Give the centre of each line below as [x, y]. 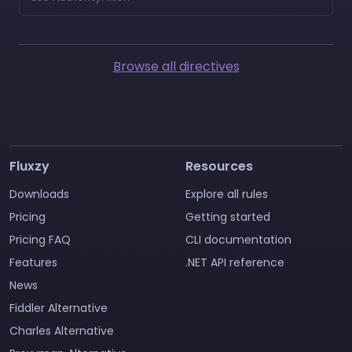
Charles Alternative [62, 330]
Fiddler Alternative [59, 308]
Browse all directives [176, 66]
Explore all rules [227, 194]
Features [33, 262]
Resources [219, 166]
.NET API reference [235, 262]
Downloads [39, 194]
